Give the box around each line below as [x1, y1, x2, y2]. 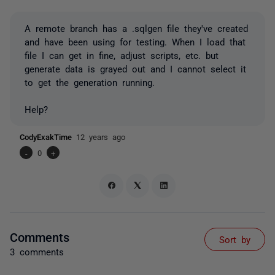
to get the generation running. [25, 77, 155, 87]
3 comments [10, 246, 64, 256]
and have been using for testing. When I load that [25, 37, 246, 46]
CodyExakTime [20, 133, 76, 141]
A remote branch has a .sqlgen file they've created [25, 23, 248, 33]
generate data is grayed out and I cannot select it [25, 64, 246, 73]
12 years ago [76, 133, 125, 141]
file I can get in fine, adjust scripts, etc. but [25, 50, 219, 60]
